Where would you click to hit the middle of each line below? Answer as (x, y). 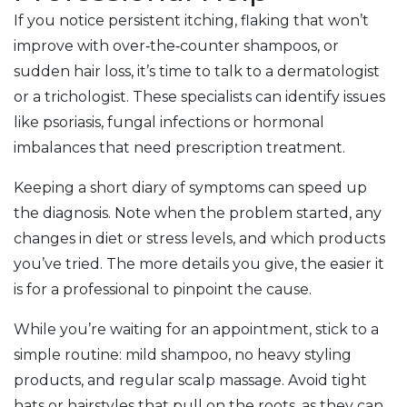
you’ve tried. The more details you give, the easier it (199, 264)
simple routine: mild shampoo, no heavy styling (183, 355)
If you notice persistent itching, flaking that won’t (191, 20)
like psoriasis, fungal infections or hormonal (169, 122)
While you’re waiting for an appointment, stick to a (196, 329)
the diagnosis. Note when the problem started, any (198, 213)
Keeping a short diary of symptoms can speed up (190, 188)
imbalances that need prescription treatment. (179, 148)
